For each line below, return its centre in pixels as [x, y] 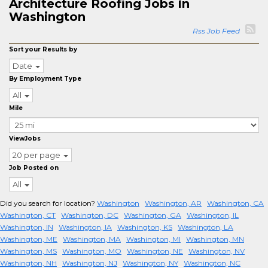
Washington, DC [90, 215]
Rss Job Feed [218, 31]
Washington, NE [155, 251]
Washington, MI [153, 239]
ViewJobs [25, 138]
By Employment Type [45, 79]
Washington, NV [217, 251]
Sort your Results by [43, 49]
